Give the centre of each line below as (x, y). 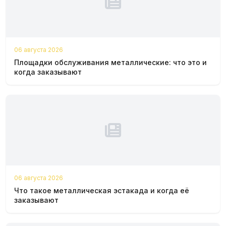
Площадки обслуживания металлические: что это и (110, 63)
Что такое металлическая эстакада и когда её (102, 191)
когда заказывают (48, 72)
